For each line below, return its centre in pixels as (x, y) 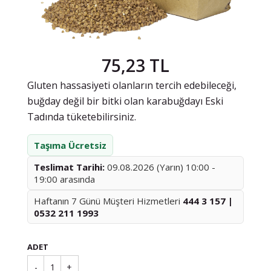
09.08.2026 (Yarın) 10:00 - (160, 167)
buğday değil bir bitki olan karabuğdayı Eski (125, 101)
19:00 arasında (64, 179)
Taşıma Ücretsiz (70, 145)
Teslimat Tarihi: (69, 167)
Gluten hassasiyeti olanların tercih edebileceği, (132, 85)
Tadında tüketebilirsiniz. (82, 117)
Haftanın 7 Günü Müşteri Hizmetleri (108, 201)
